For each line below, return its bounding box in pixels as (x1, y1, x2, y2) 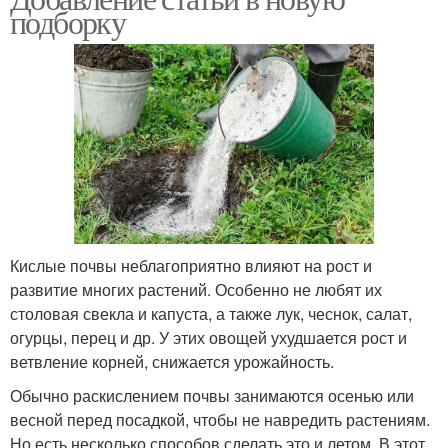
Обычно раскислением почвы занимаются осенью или (10, 383, 414, 407)
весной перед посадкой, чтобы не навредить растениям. (10, 407, 430, 431)
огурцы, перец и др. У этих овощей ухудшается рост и (10, 325, 407, 349)
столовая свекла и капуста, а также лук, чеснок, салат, (10, 301, 412, 325)
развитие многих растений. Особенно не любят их (10, 277, 382, 301)
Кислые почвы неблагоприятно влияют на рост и (10, 253, 372, 277)
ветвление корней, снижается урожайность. (10, 349, 334, 373)
